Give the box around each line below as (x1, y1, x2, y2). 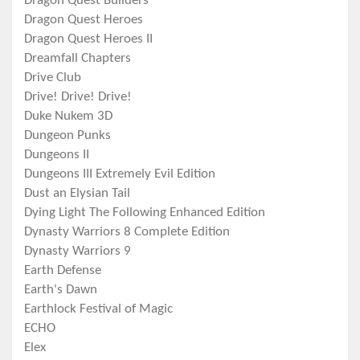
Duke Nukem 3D (24, 109, 112, 124)
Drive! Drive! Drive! (24, 90, 132, 104)
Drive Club (24, 71, 81, 85)
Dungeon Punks (24, 129, 111, 143)
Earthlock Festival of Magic (24, 302, 173, 317)
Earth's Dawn (24, 283, 97, 297)
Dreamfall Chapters (24, 51, 131, 66)
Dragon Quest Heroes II (24, 32, 153, 47)
